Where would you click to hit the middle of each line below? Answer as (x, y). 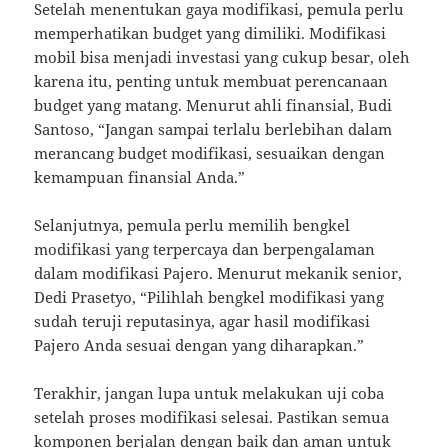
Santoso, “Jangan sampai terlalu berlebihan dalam (213, 129)
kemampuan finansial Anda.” (140, 177)
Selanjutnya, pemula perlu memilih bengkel (192, 225)
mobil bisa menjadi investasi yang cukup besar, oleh (222, 57)
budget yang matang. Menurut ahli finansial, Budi (213, 105)
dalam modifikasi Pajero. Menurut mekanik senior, (218, 273)
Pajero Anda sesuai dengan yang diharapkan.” (199, 345)
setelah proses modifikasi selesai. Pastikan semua (212, 417)
